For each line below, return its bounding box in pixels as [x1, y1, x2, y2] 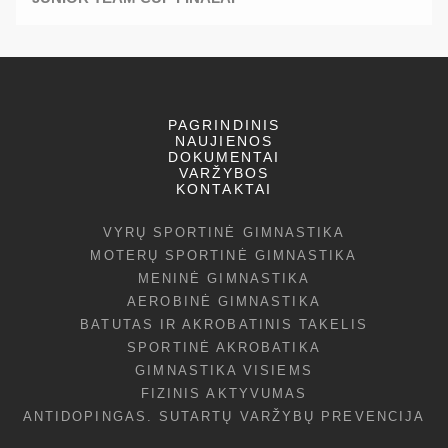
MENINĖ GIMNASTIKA [137, 270, 311, 286]
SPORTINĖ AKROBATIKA [127, 339, 321, 355]
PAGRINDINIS [168, 116, 280, 133]
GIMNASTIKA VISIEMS [135, 362, 313, 378]
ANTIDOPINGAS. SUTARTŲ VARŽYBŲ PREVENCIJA [22, 408, 426, 424]
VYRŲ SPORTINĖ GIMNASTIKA [102, 224, 346, 240]
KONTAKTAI [176, 180, 272, 197]
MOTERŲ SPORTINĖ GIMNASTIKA [90, 247, 358, 263]
